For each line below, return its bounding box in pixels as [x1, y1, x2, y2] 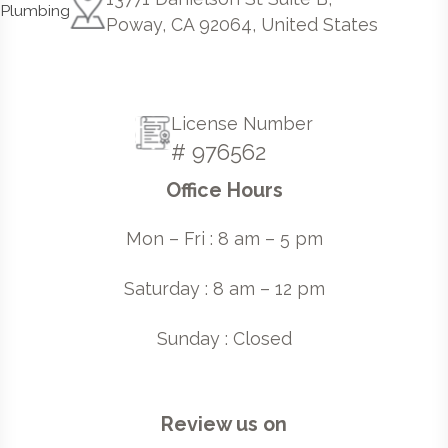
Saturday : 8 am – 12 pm [123, 277, 325, 299]
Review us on [161, 413, 287, 437]
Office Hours [165, 178, 283, 202]
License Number [170, 112, 313, 134]
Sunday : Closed [156, 327, 292, 349]
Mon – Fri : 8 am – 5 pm [125, 227, 323, 249]
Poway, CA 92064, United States [105, 13, 378, 35]
